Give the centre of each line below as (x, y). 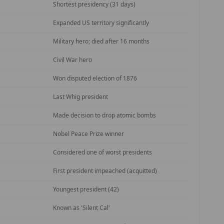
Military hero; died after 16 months (101, 41)
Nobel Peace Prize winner (88, 134)
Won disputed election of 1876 (95, 78)
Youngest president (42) (86, 189)
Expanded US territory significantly (101, 23)
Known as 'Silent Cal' (81, 208)
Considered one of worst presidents (102, 152)
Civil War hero (72, 60)
